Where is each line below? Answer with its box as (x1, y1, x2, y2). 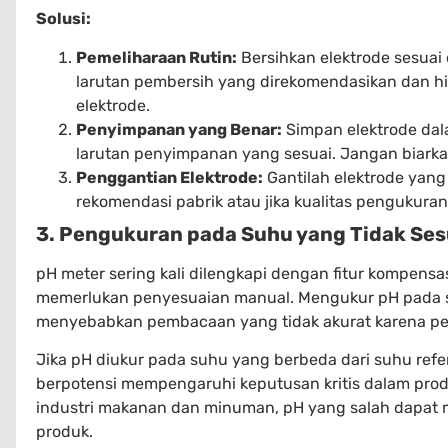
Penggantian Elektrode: (76, 167, 263, 187)
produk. (36, 422, 93, 442)
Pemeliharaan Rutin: (76, 47, 237, 67)
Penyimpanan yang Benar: (76, 119, 282, 139)
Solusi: (36, 9, 91, 29)
